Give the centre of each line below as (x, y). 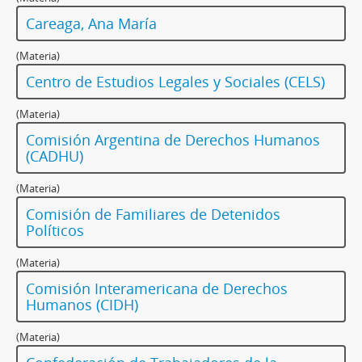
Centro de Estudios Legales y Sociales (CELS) (175, 82)
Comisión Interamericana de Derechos (157, 289)
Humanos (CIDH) (82, 305)
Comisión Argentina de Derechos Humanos (173, 140)
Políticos (55, 231)
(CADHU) (55, 156)
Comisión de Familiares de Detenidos (153, 215)
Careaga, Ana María (91, 24)
